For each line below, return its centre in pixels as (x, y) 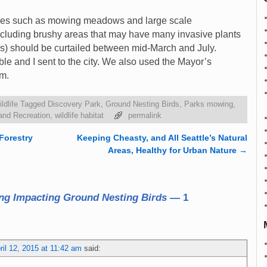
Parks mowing (209, 104)
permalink (145, 116)
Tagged (33, 104)
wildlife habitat (79, 116)
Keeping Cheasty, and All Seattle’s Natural (162, 138)
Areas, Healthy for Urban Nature (173, 150)
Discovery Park (74, 104)
